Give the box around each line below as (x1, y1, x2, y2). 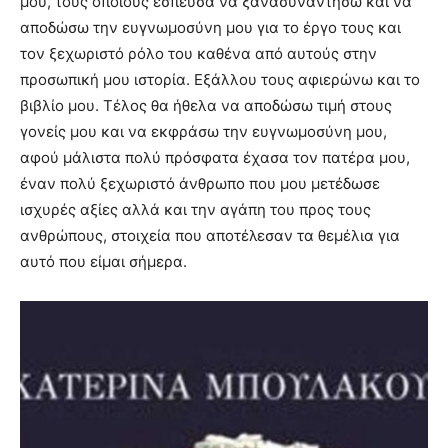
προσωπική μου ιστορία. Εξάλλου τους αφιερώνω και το (20, 70, 420, 90)
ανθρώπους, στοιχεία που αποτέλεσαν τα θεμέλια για (20, 226, 400, 246)
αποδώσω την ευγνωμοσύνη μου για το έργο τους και (20, 18, 401, 38)
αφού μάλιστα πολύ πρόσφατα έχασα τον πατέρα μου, (20, 148, 410, 168)
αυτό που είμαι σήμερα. (20, 252, 187, 272)
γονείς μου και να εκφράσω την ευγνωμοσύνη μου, (20, 122, 387, 142)
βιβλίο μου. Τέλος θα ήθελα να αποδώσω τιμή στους (20, 96, 392, 116)
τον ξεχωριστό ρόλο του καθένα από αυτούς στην (20, 44, 377, 64)
